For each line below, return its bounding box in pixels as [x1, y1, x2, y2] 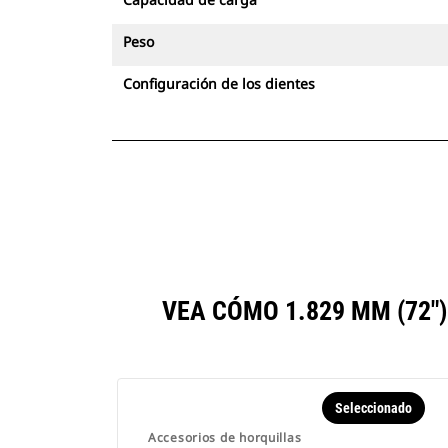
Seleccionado [334, 400, 412, 416]
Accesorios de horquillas [148, 429, 302, 446]
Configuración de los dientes [123, 74, 315, 93]
